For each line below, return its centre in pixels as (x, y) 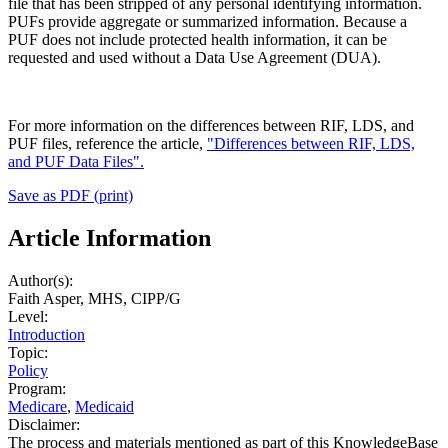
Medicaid (104, 406)
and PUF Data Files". (76, 161)
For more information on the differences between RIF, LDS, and (211, 125)
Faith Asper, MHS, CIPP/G (94, 298)
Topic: (28, 352)
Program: (37, 388)
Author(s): (40, 280)
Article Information (109, 237)
